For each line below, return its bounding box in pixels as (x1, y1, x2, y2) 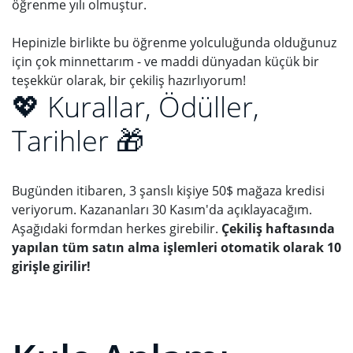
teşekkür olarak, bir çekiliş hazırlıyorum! (12, 72, 246, 90)
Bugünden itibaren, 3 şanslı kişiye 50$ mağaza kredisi (12, 182, 325, 200)
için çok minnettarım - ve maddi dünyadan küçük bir (12, 53, 319, 71)
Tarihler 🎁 (12, 121, 144, 161)
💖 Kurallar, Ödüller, (12, 87, 259, 127)
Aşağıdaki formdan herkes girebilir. (12, 220, 221, 238)
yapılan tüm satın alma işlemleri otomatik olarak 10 (12, 239, 341, 257)
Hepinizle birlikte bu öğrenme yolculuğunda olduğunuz (12, 34, 336, 52)
